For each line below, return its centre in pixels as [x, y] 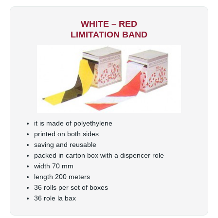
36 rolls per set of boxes [71, 188]
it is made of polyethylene [73, 123]
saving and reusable [65, 145]
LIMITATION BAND [109, 35]
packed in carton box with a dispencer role [99, 155]
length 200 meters [62, 177]
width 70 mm [54, 166]
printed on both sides [66, 134]
